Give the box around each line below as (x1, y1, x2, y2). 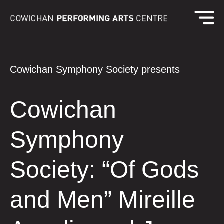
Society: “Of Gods (10, 156, 199, 183)
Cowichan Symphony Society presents (10, 64, 180, 75)
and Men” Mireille (10, 186, 195, 213)
